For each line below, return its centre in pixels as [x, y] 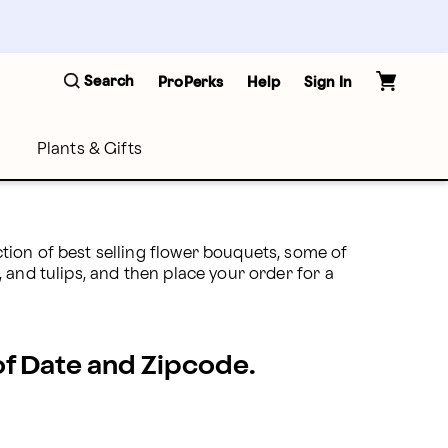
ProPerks [191, 82]
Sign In [327, 82]
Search [109, 81]
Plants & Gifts [89, 149]
